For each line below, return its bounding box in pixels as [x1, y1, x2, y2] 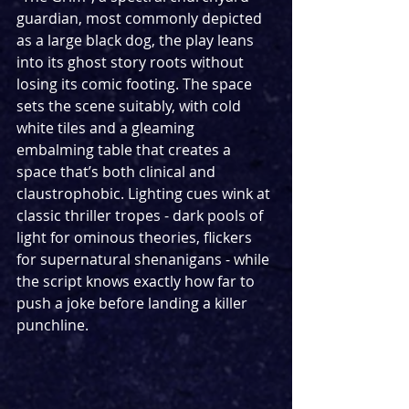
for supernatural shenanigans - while [16, 249, 273, 270]
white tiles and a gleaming [16, 118, 198, 139]
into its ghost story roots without [16, 52, 247, 73]
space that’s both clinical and [16, 162, 219, 183]
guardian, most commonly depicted [16, 8, 266, 29]
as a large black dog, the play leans [16, 30, 257, 51]
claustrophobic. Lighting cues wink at [16, 184, 274, 204]
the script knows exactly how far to [16, 271, 258, 292]
